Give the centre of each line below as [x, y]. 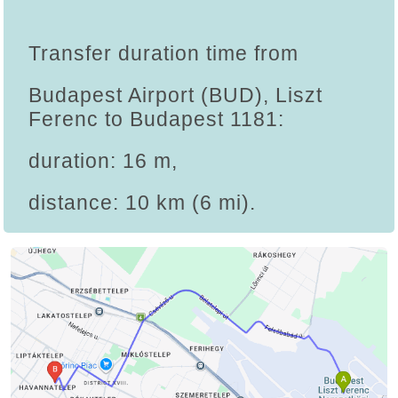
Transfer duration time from [163, 54]
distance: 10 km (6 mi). [142, 203]
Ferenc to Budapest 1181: [156, 119]
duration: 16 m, [103, 161]
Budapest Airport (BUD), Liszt [175, 96]
